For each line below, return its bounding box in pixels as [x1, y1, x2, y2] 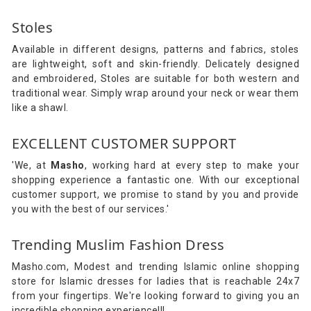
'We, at [12, 159, 51, 171]
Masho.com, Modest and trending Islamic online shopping [12, 260, 299, 272]
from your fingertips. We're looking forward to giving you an [12, 289, 299, 301]
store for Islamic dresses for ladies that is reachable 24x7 [12, 275, 299, 287]
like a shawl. [12, 101, 69, 113]
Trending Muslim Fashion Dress [12, 235, 225, 254]
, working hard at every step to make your [84, 159, 300, 171]
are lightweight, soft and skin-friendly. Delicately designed [12, 58, 299, 69]
